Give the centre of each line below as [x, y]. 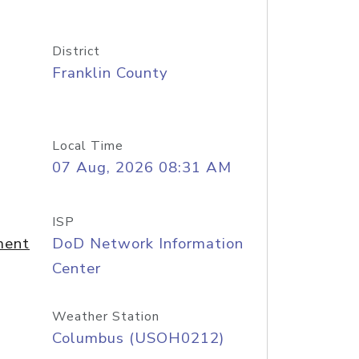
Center [76, 268]
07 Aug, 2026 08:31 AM [141, 167]
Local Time [87, 146]
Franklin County [110, 73]
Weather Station [105, 317]
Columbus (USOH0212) [138, 338]
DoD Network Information [147, 244]
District [76, 51]
